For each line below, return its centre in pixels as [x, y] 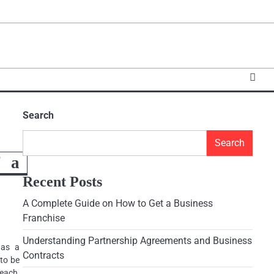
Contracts [43, 255]
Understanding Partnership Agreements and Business [137, 241]
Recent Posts [62, 182]
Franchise [43, 218]
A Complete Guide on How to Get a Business [117, 203]
